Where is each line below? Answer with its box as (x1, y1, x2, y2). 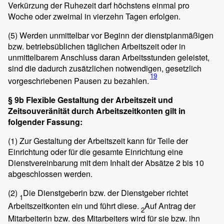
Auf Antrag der (144, 199, 195, 211)
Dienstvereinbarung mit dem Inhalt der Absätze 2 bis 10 (8, 157, 204, 169)
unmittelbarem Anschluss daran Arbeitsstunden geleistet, (8, 51, 209, 63)
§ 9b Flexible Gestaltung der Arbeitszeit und (8, 94, 173, 106)
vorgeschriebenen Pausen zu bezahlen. (8, 75, 149, 87)
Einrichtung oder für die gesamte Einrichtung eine (8, 146, 183, 158)
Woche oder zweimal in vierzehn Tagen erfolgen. (8, 10, 180, 22)
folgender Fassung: (8, 116, 82, 128)
